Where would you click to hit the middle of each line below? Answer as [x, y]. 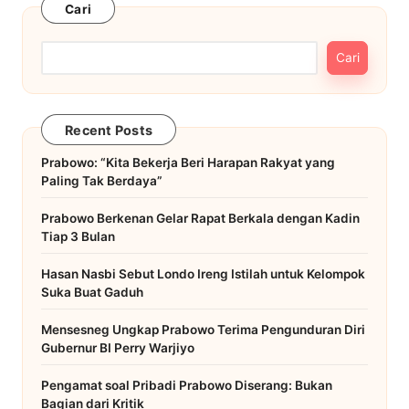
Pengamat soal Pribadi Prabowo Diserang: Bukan [187, 385]
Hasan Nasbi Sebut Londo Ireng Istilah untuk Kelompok [203, 273]
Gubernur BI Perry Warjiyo [118, 347]
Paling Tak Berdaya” [102, 180]
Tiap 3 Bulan [78, 236]
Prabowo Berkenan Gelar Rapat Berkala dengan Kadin [200, 218]
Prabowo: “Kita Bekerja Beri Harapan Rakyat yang [188, 162]
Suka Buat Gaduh [92, 292]
